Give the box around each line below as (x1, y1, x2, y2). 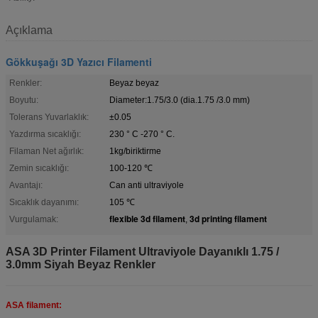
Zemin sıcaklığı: (9, 163, 69, 173)
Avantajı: (9, 180, 43, 190)
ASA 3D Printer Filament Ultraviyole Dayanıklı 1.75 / (6, 245, 279, 258)
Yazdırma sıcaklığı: (9, 128, 81, 139)
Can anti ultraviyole (109, 180, 184, 190)
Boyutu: (9, 94, 38, 105)
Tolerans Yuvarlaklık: (9, 111, 89, 122)
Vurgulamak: (9, 214, 58, 224)
